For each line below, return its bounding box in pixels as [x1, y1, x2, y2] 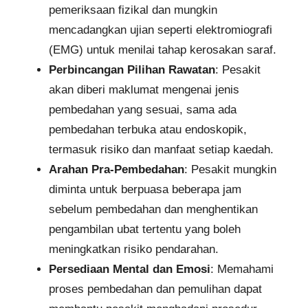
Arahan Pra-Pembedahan [49, 162, 184, 176]
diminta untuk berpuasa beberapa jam [49, 182, 241, 196]
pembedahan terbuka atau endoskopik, [49, 122, 247, 136]
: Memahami [210, 262, 274, 276]
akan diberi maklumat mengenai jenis [49, 82, 239, 96]
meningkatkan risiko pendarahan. [49, 242, 219, 256]
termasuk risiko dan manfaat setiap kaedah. [49, 142, 274, 156]
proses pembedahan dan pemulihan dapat [49, 282, 262, 296]
